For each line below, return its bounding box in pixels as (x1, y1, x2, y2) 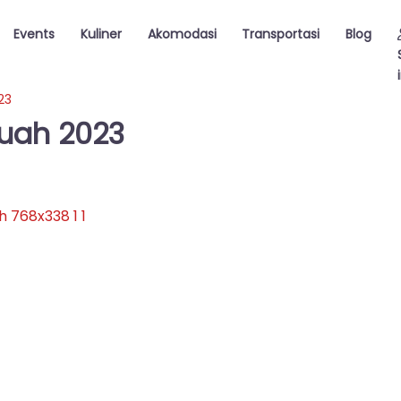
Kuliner (80, 25, 122, 43)
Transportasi (242, 25, 320, 43)
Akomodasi (147, 25, 217, 43)
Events (13, 25, 55, 43)
